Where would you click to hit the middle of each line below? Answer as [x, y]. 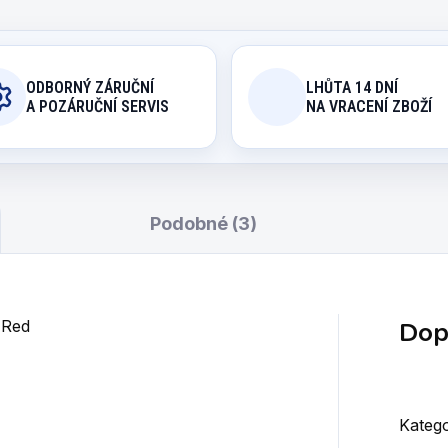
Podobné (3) [203, 223]
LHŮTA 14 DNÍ [352, 87]
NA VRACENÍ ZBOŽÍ [369, 106]
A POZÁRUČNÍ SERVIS [97, 106]
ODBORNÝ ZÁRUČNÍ [89, 87]
